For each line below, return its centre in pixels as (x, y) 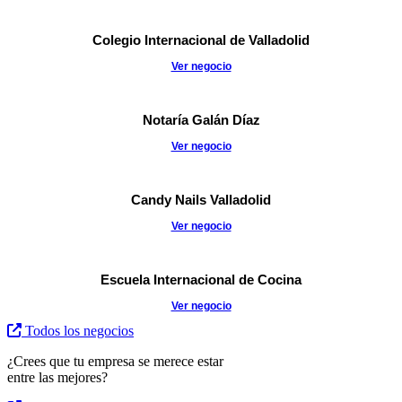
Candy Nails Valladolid (201, 200)
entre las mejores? (57, 378)
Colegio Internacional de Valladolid (201, 40)
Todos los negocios (79, 331)
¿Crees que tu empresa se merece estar (115, 362)
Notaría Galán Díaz (201, 120)
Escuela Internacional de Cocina (201, 280)
